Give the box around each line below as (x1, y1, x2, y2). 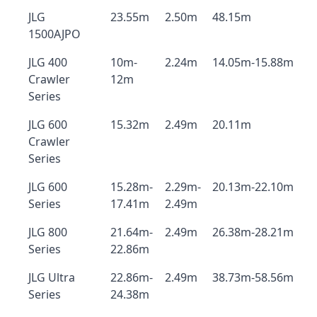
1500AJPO (28, 26, 81, 42)
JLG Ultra (28, 270, 75, 285)
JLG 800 (28, 224, 67, 240)
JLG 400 (28, 54, 67, 70)
